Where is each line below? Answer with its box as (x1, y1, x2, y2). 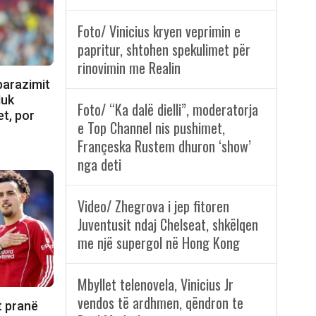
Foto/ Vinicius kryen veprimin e (77, 20, 241, 42)
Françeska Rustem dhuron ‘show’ (77, 135, 251, 157)
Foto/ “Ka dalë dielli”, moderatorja (77, 99, 258, 121)
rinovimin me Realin (77, 57, 181, 79)
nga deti (77, 154, 121, 176)
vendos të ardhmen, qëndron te (77, 292, 243, 314)
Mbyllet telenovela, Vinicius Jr (77, 274, 233, 296)
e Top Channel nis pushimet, (77, 117, 225, 139)
